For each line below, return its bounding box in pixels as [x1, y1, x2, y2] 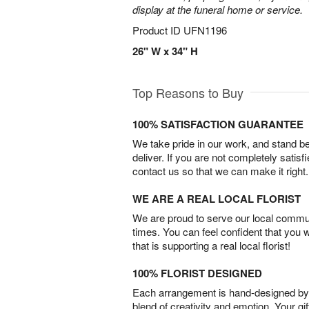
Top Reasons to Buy [132, 83, 243, 101]
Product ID [132, 23, 183, 37]
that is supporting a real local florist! [132, 238, 290, 252]
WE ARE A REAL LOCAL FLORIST [132, 191, 301, 206]
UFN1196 [183, 23, 227, 37]
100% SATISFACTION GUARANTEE [132, 117, 303, 132]
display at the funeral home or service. [132, 2, 303, 17]
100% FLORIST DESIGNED [132, 266, 262, 281]
